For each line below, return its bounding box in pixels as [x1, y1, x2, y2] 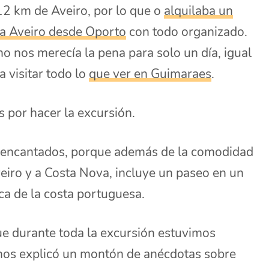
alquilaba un [164, 2, 234, 19]
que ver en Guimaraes [89, 65, 212, 82]
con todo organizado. [126, 23, 248, 40]
